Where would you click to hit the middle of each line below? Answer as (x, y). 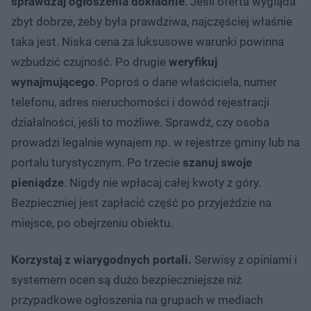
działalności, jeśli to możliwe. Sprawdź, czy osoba (140, 122)
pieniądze (37, 182)
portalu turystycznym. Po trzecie (97, 162)
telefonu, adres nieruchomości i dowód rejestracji (140, 102)
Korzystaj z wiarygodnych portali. (101, 259)
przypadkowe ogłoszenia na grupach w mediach (137, 300)
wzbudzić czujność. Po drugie (90, 61)
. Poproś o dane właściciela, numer (186, 82)
